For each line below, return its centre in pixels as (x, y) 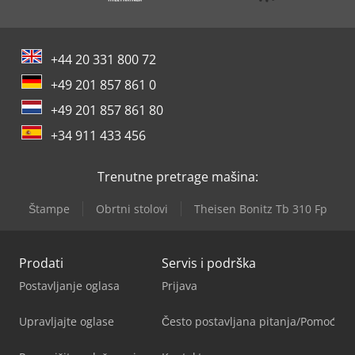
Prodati (41, 263)
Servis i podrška (209, 263)
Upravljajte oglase (67, 321)
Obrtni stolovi (132, 208)
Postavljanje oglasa (69, 285)
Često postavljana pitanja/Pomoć (248, 321)
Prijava (179, 285)
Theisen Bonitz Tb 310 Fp (260, 208)
